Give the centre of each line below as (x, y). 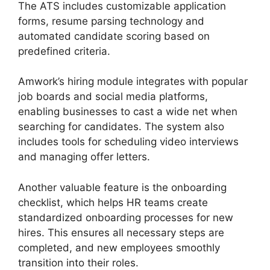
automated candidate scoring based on (114, 36)
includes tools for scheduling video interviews (128, 142)
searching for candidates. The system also (121, 127)
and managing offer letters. (84, 157)
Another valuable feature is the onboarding (122, 187)
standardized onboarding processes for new (126, 217)
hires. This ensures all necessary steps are (121, 232)
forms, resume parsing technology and (111, 21)
